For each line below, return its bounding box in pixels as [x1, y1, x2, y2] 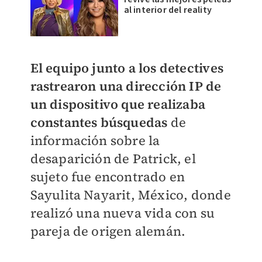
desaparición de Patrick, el [30, 150, 196, 168]
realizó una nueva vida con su [30, 204, 215, 222]
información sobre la [30, 132, 160, 150]
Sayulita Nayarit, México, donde [30, 186, 231, 204]
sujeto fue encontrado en [30, 168, 185, 186]
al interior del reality [123, 4, 212, 17]
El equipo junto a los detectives [30, 59, 223, 77]
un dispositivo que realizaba [30, 95, 206, 113]
